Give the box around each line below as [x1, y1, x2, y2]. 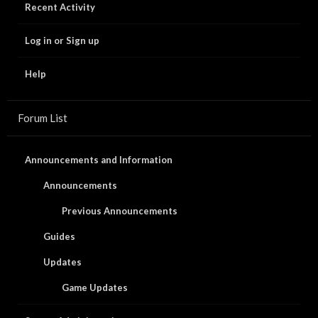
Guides [43, 231, 75, 242]
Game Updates [62, 282, 128, 293]
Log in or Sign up [25, 35, 99, 46]
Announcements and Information [25, 154, 172, 165]
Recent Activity [25, 1, 95, 13]
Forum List [18, 111, 67, 124]
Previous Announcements [62, 205, 177, 216]
